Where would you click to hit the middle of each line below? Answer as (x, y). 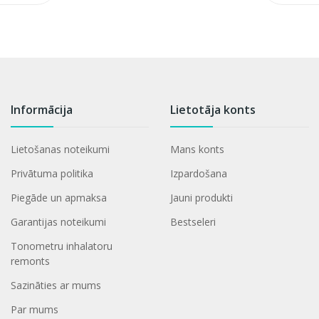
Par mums (34, 309)
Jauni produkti (202, 197)
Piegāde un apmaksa (58, 197)
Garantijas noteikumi (58, 221)
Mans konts (198, 149)
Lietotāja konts (213, 109)
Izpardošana (199, 173)
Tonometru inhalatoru (61, 246)
